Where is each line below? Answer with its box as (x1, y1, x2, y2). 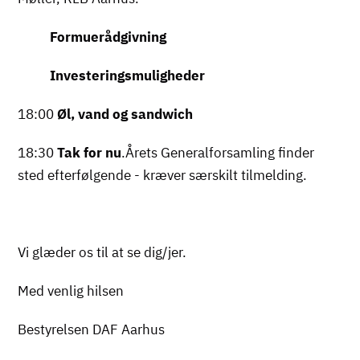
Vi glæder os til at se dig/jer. (18, 243, 187, 261)
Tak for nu (57, 143, 122, 162)
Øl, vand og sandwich (57, 104, 194, 123)
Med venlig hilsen (18, 281, 125, 300)
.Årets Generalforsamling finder (121, 143, 315, 162)
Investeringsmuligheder (18, 66, 206, 84)
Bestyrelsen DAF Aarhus (18, 320, 166, 338)
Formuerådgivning (18, 27, 167, 46)
